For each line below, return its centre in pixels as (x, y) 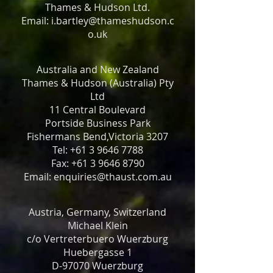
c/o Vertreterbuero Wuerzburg (97, 239)
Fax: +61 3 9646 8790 (97, 163)
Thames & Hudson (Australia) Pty (97, 83)
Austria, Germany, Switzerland (97, 212)
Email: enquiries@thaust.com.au (97, 177)
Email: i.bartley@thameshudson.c (97, 21)
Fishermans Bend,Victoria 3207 (97, 136)
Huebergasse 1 (97, 252)
